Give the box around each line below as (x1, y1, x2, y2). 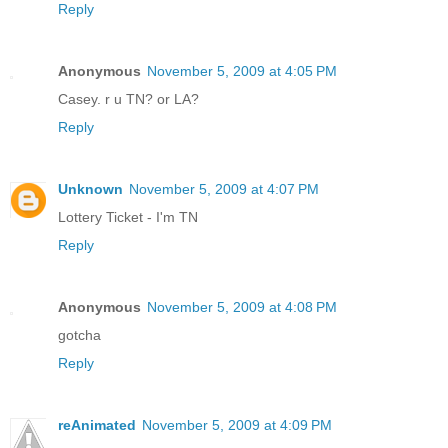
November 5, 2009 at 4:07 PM (129, 180, 319, 197)
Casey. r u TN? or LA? (58, 90, 199, 107)
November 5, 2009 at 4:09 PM (142, 416, 332, 433)
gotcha (58, 326, 101, 343)
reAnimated (58, 416, 136, 433)
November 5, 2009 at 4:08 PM (147, 298, 337, 315)
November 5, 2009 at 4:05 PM (147, 62, 337, 79)
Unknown (58, 180, 123, 197)
